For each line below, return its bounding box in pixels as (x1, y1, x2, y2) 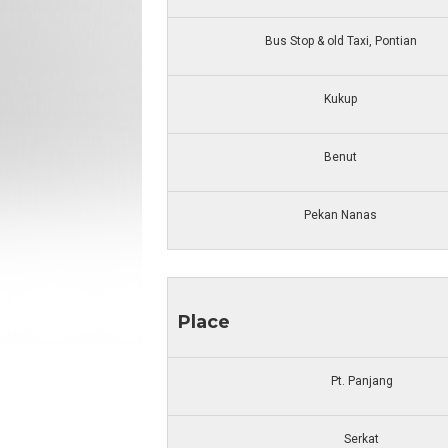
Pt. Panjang (330, 374, 393, 388)
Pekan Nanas (304, 208, 377, 222)
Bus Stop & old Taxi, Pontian (264, 34, 417, 48)
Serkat (344, 432, 379, 446)
